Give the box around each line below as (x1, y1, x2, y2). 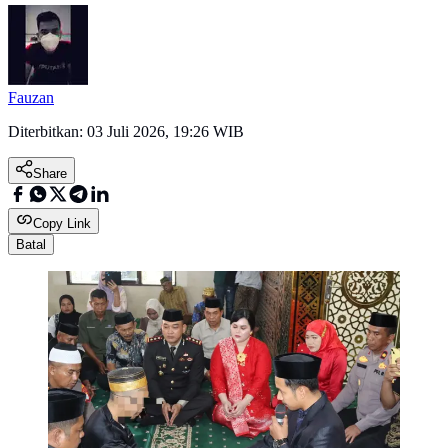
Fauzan (8, 89, 54, 107)
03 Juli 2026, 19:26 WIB (87, 123, 244, 141)
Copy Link (33, 216, 91, 232)
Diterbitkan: (8, 123, 87, 141)
